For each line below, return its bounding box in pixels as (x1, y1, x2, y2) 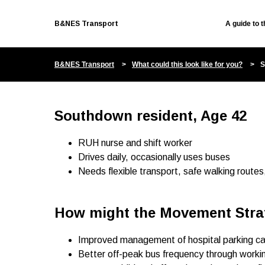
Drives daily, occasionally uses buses (78, 152, 230, 162)
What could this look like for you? (132, 60, 243, 69)
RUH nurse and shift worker (78, 138, 192, 148)
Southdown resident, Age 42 (54, 108, 247, 124)
